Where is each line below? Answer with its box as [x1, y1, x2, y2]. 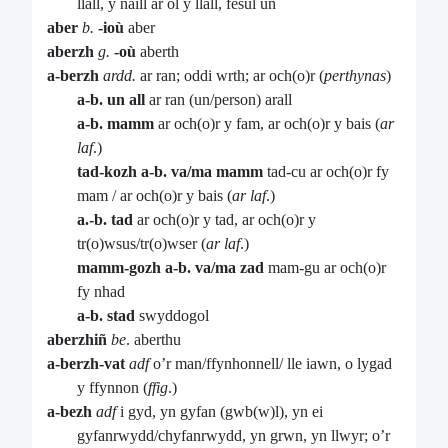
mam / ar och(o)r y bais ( [77, 187, 232, 205]
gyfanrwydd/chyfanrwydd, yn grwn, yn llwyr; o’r [77, 427, 390, 445]
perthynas [324, 67, 386, 85]
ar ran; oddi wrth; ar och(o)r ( [136, 67, 324, 85]
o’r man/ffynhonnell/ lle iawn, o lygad [149, 355, 392, 373]
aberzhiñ [47, 331, 107, 349]
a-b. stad [77, 307, 135, 325]
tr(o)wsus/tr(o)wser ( [77, 235, 206, 253]
